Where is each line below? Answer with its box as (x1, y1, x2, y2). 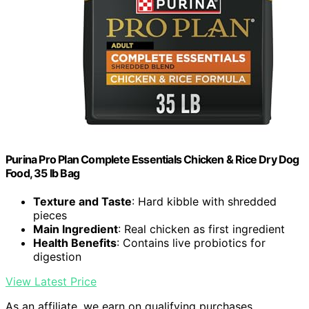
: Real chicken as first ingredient (118, 221, 285, 236)
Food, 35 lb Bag (6, 166, 79, 180)
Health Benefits (33, 235, 117, 250)
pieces (33, 208, 67, 222)
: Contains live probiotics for (117, 235, 266, 250)
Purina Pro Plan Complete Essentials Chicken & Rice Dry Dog (6, 152, 299, 166)
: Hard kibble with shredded (132, 194, 277, 208)
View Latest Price (6, 274, 97, 288)
